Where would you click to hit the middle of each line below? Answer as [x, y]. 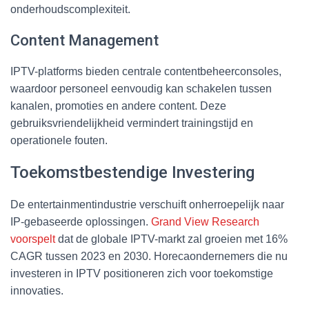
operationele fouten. [59, 140]
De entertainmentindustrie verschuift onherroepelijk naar [147, 204]
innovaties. [37, 290]
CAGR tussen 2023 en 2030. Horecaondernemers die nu [149, 256]
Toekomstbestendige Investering [132, 172]
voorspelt [33, 239]
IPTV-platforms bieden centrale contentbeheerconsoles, [146, 71]
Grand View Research [205, 221]
